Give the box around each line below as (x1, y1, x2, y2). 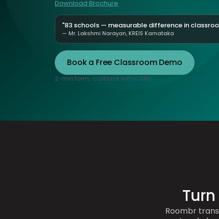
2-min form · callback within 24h (55, 74, 151, 83)
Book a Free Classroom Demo (67, 56, 182, 68)
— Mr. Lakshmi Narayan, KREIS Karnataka (62, 29, 174, 37)
